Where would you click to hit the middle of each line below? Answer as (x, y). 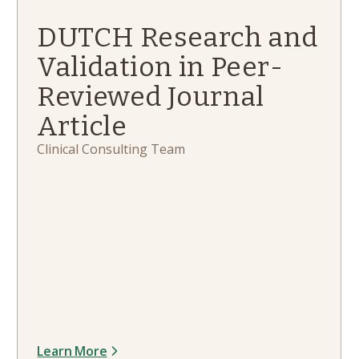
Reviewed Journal (151, 97)
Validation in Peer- (160, 67)
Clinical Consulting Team (111, 149)
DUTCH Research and (177, 37)
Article (82, 126)
